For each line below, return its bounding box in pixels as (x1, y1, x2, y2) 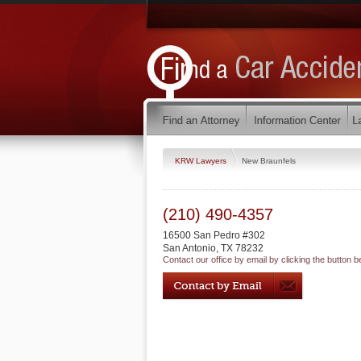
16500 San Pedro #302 (163, 230, 265, 241)
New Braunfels (242, 156, 296, 165)
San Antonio (163, 243, 216, 254)
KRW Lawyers (175, 156, 229, 165)
